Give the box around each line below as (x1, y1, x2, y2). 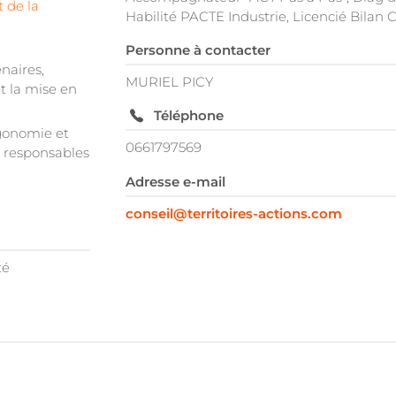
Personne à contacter (126, 42, 270, 59)
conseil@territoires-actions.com (126, 204, 342, 222)
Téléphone (154, 107, 224, 125)
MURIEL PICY (126, 73, 213, 91)
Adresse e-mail (126, 172, 225, 190)
